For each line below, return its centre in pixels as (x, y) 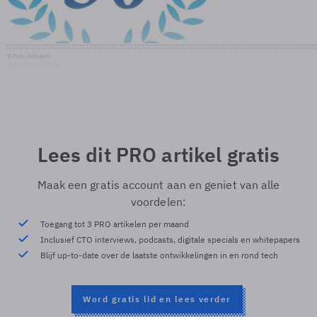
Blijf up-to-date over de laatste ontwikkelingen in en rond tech (159, 255)
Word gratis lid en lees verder (157, 299)
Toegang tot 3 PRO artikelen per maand (114, 224)
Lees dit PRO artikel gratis (158, 155)
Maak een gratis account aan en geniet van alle (158, 185)
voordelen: (158, 202)
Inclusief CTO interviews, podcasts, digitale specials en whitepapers (170, 240)
